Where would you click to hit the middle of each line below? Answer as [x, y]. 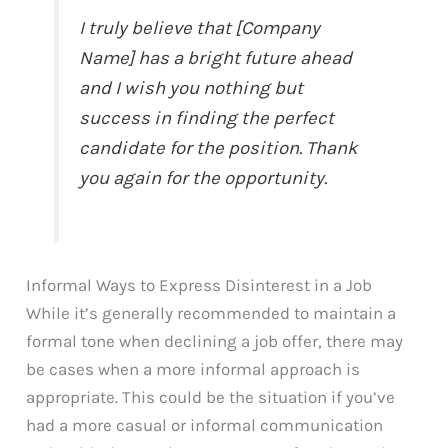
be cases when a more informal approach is [193, 368]
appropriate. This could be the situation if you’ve [211, 396]
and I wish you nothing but [191, 87]
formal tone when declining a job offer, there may [215, 340]
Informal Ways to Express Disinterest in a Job [199, 284]
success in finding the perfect [207, 117]
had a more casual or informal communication [205, 424]
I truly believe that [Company [200, 27]
